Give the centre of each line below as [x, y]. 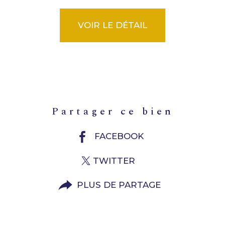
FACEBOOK [119, 136]
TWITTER [114, 160]
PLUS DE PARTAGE [119, 185]
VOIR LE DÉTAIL [113, 25]
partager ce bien [117, 111]
